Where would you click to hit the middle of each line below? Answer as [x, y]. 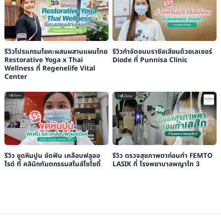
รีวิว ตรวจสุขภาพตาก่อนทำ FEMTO [162, 156]
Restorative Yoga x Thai [43, 60]
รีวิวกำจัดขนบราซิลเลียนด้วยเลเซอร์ [162, 52]
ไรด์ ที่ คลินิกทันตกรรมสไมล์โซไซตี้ [52, 164]
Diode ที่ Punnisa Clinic [150, 60]
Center [16, 77]
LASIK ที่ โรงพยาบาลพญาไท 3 [156, 164]
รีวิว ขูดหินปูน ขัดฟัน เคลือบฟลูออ [52, 156]
